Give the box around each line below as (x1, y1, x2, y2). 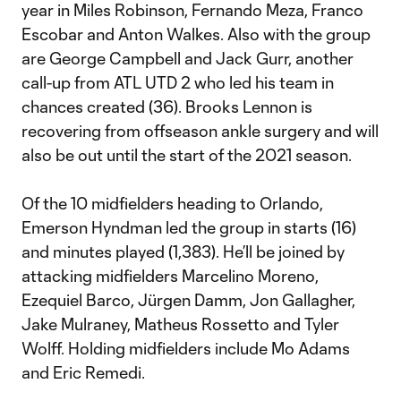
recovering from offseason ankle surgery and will (21, 121, 379, 141)
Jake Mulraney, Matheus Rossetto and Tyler (21, 314, 339, 334)
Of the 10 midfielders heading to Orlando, (21, 193, 323, 213)
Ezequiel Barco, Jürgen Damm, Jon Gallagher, (21, 290, 355, 310)
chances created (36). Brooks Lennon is (21, 97, 312, 116)
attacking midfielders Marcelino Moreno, (21, 266, 319, 286)
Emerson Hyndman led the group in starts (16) (21, 218, 356, 237)
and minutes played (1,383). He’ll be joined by (21, 242, 345, 261)
